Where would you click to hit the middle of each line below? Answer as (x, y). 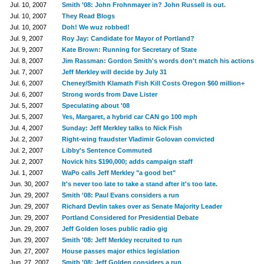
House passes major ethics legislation (121, 251)
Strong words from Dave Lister (109, 94)
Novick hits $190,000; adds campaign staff (127, 161)
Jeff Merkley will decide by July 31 (114, 72)
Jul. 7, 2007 (26, 72)
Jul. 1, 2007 (26, 173)
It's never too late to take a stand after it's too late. (139, 184)
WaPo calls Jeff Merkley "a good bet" (118, 173)
